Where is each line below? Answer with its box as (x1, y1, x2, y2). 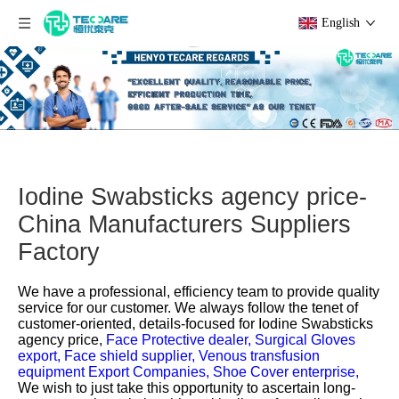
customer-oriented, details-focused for (18, 315, 255, 331)
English (322, 16, 360, 29)
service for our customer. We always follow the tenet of (18, 299, 358, 315)
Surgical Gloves (255, 331, 355, 347)
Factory (18, 238, 100, 265)
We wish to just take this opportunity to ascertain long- (18, 379, 355, 395)
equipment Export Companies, (18, 363, 213, 379)
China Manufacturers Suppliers (18, 210, 351, 238)
